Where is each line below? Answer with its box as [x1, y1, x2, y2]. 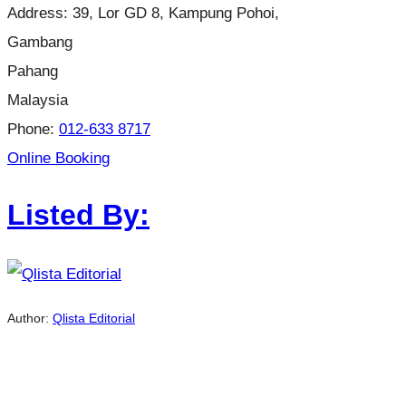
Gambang [7, 32, 72, 51]
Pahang [7, 61, 58, 80]
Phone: [7, 119, 59, 138]
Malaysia [7, 90, 68, 109]
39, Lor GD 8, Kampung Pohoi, [72, 3, 279, 22]
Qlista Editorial [53, 311, 135, 326]
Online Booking [7, 148, 110, 167]
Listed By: [7, 198, 150, 232]
